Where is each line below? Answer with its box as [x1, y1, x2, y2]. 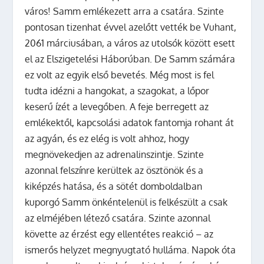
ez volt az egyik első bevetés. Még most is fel [25, 68, 214, 81]
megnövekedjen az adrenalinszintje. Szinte [25, 148, 204, 160]
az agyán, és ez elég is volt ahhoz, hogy [25, 132, 190, 144]
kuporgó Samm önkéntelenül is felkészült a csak [25, 196, 228, 208]
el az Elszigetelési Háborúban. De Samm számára [25, 52, 236, 65]
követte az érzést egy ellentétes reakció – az [25, 227, 214, 240]
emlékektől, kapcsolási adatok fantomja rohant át [25, 116, 235, 128]
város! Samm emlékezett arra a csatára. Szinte [25, 5, 225, 17]
